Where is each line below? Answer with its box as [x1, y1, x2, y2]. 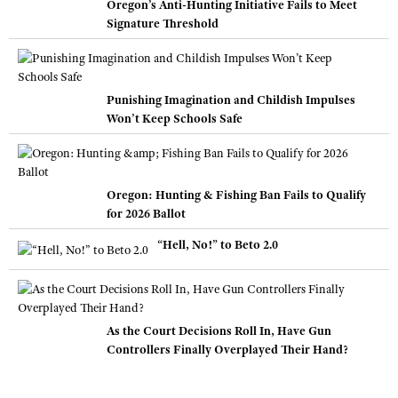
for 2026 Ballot [107, 205, 186, 222]
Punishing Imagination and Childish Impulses [107, 92, 355, 108]
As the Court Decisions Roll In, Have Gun [107, 322, 331, 338]
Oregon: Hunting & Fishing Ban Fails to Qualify [107, 187, 366, 203]
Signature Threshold [107, 15, 219, 32]
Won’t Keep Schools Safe [107, 110, 243, 127]
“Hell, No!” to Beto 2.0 [157, 236, 278, 253]
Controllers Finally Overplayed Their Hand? [107, 340, 348, 357]
